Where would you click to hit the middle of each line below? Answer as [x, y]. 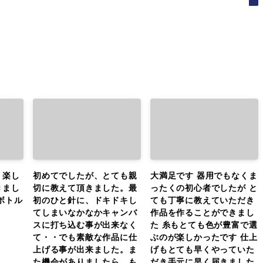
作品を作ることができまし [203, 212]
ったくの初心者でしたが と [204, 187]
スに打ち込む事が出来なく [85, 224]
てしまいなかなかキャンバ [85, 212]
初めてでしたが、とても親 [85, 175]
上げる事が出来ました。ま [85, 249]
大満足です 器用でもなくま [204, 175]
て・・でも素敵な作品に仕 [85, 236]
